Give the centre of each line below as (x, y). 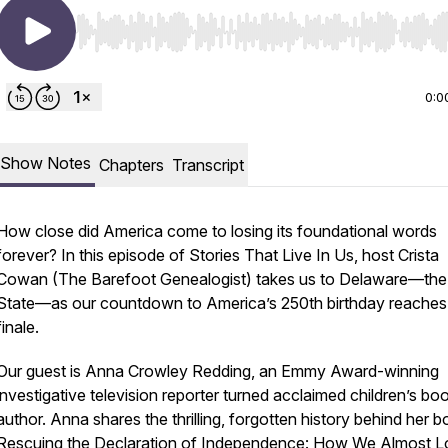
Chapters (131, 165)
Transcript (208, 165)
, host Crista (396, 255)
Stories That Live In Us (271, 255)
